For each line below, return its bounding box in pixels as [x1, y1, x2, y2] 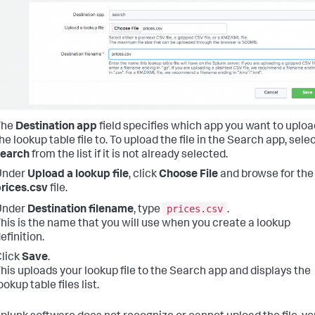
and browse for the [218, 169, 314, 181]
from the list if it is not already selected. [30, 150, 228, 162]
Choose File [159, 169, 218, 181]
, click [129, 169, 159, 181]
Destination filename [27, 204, 134, 216]
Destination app [15, 122, 97, 134]
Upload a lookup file [27, 169, 129, 181]
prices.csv [167, 202, 223, 214]
